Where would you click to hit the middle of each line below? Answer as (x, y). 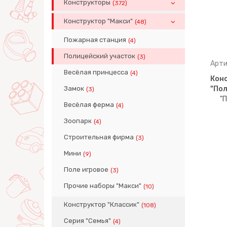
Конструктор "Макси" (98, 21)
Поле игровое (86, 169)
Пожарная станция (95, 40)
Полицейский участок (100, 56)
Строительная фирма (99, 137)
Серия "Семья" (87, 221)
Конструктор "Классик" (102, 204)
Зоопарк (78, 121)
